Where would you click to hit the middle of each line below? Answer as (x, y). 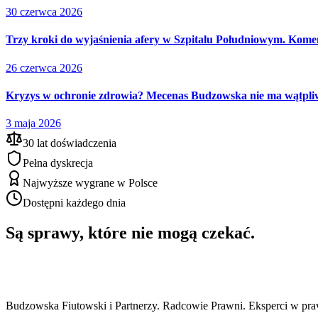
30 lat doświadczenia (70, 143)
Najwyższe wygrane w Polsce (90, 183)
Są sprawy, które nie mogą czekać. (130, 232)
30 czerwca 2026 (44, 11)
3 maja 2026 (33, 124)
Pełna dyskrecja (58, 163)
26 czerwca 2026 (44, 67)
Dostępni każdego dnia (74, 203)
